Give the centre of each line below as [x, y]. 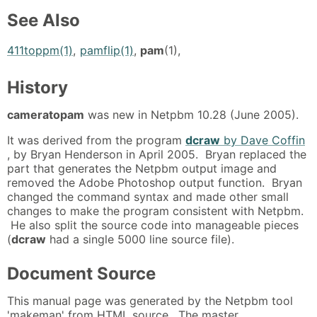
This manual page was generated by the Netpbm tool [150, 301]
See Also [44, 21]
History [38, 87]
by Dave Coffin [263, 140]
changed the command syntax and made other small [148, 196]
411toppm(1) [40, 50]
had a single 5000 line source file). [140, 239]
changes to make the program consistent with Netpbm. [155, 211]
